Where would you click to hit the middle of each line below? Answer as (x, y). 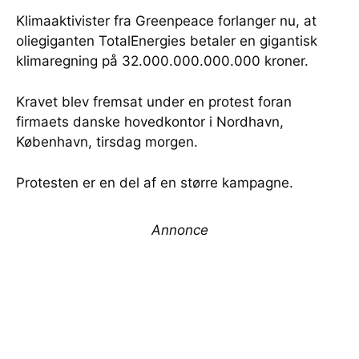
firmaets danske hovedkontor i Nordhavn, (150, 122)
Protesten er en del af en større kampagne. (155, 183)
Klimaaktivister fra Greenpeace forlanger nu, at (166, 21)
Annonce (179, 230)
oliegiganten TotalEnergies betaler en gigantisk (167, 41)
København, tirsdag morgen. (107, 142)
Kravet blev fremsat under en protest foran (154, 102)
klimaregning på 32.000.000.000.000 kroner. (162, 61)
